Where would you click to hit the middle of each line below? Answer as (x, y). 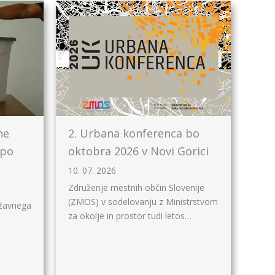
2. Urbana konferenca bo (134, 133)
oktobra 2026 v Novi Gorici (138, 151)
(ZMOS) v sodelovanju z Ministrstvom (143, 202)
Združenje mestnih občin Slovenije (136, 188)
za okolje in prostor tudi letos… (130, 216)
